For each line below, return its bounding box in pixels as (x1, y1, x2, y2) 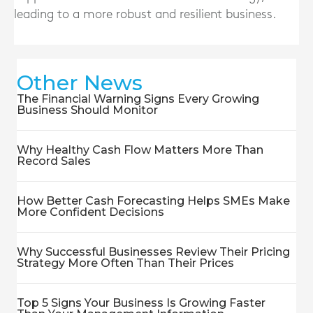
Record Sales (17, 154, 91, 168)
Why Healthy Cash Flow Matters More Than (17, 143, 263, 156)
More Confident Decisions (17, 205, 164, 219)
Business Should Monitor (17, 103, 158, 117)
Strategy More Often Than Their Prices (17, 256, 234, 270)
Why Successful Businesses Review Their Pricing (17, 245, 290, 259)
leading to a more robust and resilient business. (14, 8, 276, 20)
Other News (17, 70, 143, 96)
